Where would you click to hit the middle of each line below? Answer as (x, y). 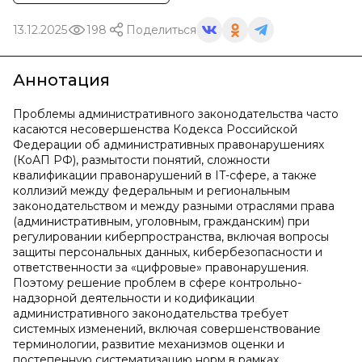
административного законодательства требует (151, 314)
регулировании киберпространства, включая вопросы (171, 237)
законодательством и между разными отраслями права (174, 206)
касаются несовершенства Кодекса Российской (155, 129)
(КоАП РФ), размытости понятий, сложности (141, 160)
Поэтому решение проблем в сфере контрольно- (157, 283)
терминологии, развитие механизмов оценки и (149, 344)
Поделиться (161, 29)
